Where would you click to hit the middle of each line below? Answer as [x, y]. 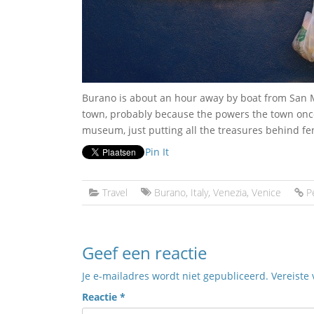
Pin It [157, 152]
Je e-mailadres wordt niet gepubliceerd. [175, 276]
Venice [266, 192]
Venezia [230, 192]
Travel [115, 192]
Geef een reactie [144, 253]
